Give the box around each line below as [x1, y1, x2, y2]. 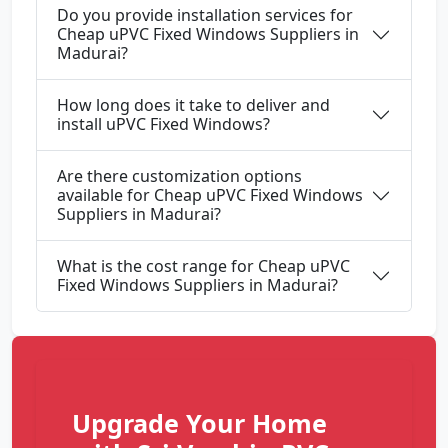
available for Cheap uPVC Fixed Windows [57, 184, 363, 207]
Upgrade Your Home [72, 406, 327, 441]
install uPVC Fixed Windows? [57, 113, 270, 136]
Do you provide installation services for [57, 4, 353, 27]
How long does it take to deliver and [57, 94, 330, 117]
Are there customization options [57, 165, 302, 188]
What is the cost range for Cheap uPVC [57, 255, 350, 278]
